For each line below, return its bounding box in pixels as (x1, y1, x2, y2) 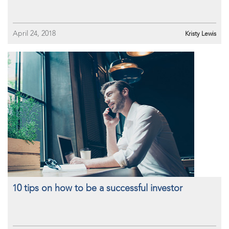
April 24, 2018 (13, 29, 56, 38)
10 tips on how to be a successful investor (12, 182, 182, 194)
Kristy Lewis (185, 30, 216, 37)
